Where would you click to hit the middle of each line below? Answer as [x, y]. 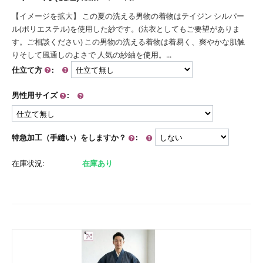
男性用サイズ [36, 95]
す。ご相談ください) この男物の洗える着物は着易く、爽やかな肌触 [128, 41]
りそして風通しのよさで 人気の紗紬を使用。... [92, 54]
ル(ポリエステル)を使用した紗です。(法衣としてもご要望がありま [126, 28]
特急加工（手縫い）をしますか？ [70, 138]
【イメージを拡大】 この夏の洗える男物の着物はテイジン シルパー [128, 16]
